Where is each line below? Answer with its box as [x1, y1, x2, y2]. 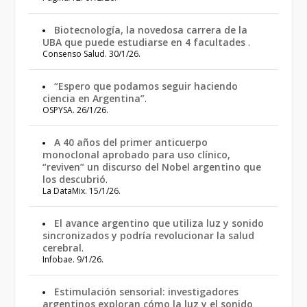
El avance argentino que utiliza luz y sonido [54, 216, 265, 230]
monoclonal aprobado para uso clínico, [42, 147, 231, 161]
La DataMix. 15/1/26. [42, 184, 121, 197]
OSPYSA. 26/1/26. [42, 103, 109, 116]
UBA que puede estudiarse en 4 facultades [42, 35, 249, 49]
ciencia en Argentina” [42, 91, 145, 105]
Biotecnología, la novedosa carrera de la [54, 23, 248, 36]
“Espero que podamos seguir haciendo [54, 79, 238, 93]
